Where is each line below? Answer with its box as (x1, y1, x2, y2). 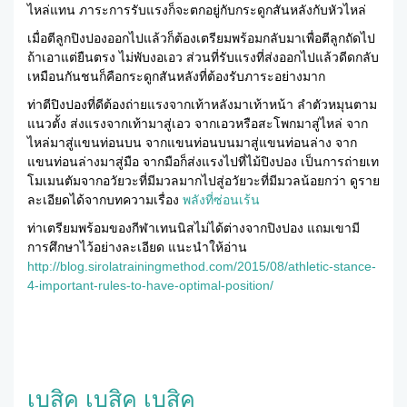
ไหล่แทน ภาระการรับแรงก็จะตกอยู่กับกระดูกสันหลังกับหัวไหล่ (27, 3, 366, 18)
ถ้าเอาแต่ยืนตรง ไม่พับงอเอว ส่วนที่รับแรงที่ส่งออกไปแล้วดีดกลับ (27, 50, 379, 65)
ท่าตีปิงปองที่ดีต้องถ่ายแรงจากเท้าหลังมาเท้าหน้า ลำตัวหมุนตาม (27, 97, 377, 113)
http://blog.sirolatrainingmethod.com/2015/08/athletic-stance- (27, 259, 376, 274)
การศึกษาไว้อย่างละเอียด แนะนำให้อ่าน (27, 240, 247, 255)
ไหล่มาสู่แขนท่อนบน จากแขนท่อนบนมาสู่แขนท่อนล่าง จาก (27, 135, 357, 151)
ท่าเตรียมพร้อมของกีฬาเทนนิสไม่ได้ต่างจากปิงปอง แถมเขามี (27, 221, 360, 236)
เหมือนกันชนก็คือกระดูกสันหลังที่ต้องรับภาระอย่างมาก (27, 69, 325, 84)
